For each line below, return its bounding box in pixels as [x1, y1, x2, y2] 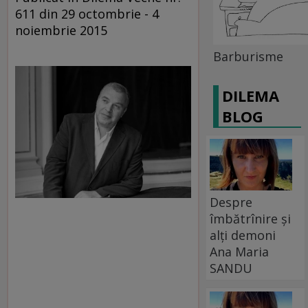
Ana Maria [210, 243, 269, 260]
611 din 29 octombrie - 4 [15, 5, 159, 22]
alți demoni [210, 226, 276, 243]
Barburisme [213, 47, 284, 65]
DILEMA [222, 85, 280, 106]
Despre [210, 193, 253, 210]
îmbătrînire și [210, 210, 291, 227]
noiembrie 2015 [15, 21, 107, 38]
